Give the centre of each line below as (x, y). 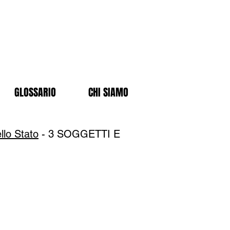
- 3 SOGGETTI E (79, 134)
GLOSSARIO (35, 92)
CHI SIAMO (108, 92)
